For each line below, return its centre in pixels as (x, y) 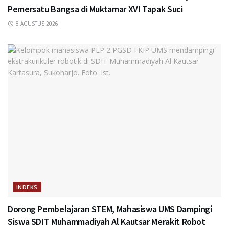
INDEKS (27, 187)
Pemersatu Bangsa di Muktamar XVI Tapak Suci (95, 9)
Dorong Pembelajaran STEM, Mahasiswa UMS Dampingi (110, 209)
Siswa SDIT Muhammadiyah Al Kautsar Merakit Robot (107, 222)
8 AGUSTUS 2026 (36, 24)
